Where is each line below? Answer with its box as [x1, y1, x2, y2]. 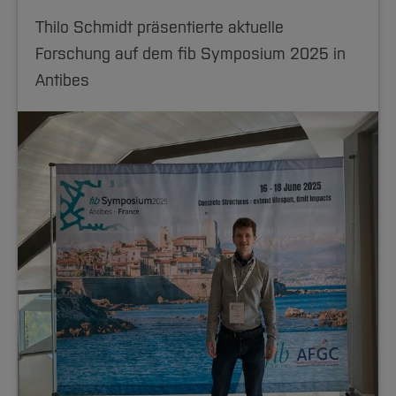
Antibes [35, 71, 89, 90]
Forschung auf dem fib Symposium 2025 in [35, 44, 346, 64]
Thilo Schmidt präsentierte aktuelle [35, 18, 284, 37]
